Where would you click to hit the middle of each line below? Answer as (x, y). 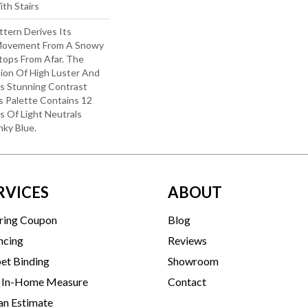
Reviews (187, 240)
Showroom (193, 261)
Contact (187, 281)
